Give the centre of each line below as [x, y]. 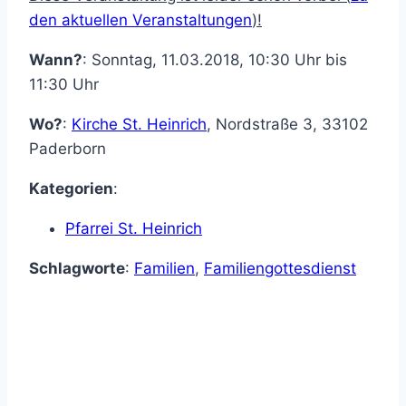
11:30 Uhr [64, 85]
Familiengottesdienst [280, 269]
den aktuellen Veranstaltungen [140, 20]
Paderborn [68, 149]
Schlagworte [77, 269]
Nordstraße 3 [264, 125]
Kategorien [71, 189]
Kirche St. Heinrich [139, 125]
